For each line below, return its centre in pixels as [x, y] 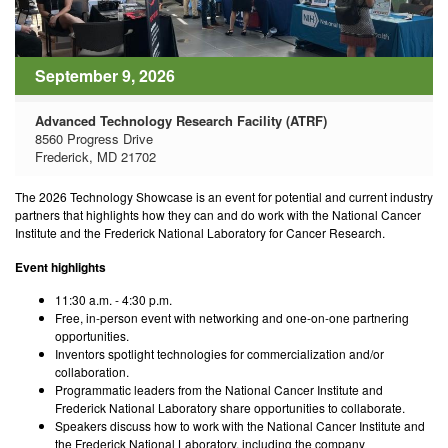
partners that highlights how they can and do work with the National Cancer [218, 214]
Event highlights [60, 266]
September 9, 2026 [105, 75]
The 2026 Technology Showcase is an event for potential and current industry [224, 196]
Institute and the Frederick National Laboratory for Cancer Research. [200, 232]
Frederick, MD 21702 [95, 156]
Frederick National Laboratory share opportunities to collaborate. [234, 408]
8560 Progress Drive [94, 138]
